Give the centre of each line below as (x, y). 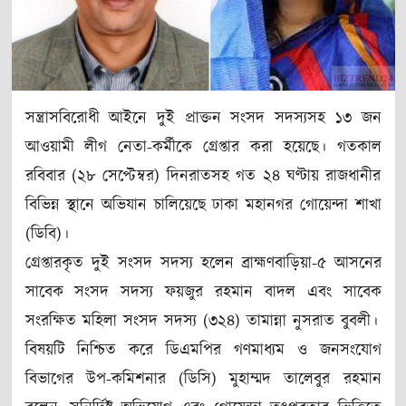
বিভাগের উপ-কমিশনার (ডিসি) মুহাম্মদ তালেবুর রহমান (203, 379)
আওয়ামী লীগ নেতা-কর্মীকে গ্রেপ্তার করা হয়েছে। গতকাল (203, 147)
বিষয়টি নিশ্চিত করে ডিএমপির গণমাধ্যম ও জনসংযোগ (203, 350)
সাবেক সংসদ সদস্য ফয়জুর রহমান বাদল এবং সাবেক (203, 292)
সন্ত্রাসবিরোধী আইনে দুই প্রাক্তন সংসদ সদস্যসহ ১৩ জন (203, 118)
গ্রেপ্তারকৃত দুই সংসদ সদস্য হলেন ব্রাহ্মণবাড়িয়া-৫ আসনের (203, 263)
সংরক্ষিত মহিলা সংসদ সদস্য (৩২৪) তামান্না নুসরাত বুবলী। (201, 321)
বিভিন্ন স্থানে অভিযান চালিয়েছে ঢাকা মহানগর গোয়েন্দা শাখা (203, 205)
